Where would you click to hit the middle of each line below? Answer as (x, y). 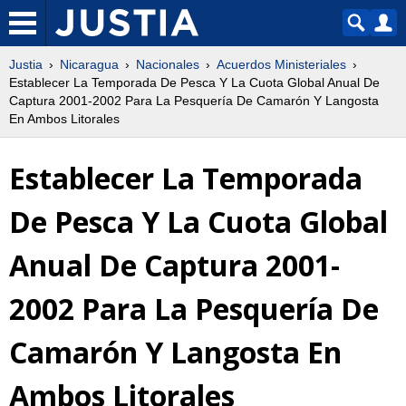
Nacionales (168, 64)
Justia (26, 64)
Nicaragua (89, 64)
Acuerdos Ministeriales (281, 64)
